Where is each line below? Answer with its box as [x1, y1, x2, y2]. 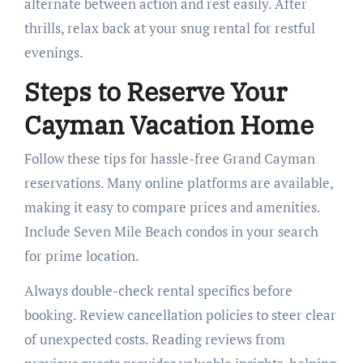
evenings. [23, 42, 83, 62]
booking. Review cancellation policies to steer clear [23, 305, 336, 325]
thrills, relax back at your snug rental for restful [23, 18, 315, 37]
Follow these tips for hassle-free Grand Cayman [23, 149, 315, 169]
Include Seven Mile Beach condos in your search [23, 222, 318, 241]
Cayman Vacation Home [23, 107, 314, 142]
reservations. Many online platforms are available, [23, 173, 333, 193]
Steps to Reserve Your [23, 74, 287, 109]
